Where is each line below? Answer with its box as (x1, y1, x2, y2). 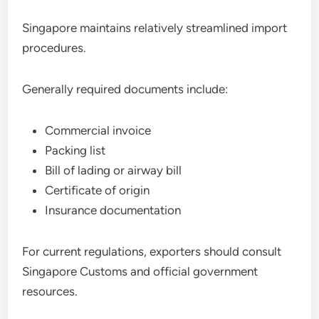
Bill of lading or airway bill (45, 163, 182, 177)
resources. (22, 284, 78, 298)
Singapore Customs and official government (22, 264, 258, 278)
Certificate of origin (45, 183, 150, 197)
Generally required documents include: (22, 82, 229, 96)
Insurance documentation (45, 203, 182, 217)
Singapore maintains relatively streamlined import (22, 21, 288, 35)
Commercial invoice (45, 123, 152, 137)
